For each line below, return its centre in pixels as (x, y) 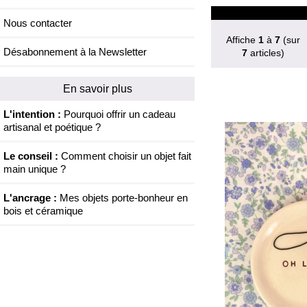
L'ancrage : (30, 198)
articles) (266, 53)
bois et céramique (43, 211)
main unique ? (35, 169)
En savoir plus (97, 89)
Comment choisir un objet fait (125, 156)
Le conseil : (31, 156)
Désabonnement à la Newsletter (75, 52)
